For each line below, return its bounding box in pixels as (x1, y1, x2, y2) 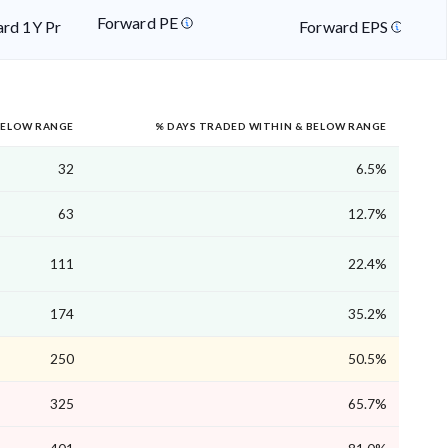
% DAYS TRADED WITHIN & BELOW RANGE (154, 120, 387, 133)
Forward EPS (299, 17, 392, 37)
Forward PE (97, 13, 181, 33)
